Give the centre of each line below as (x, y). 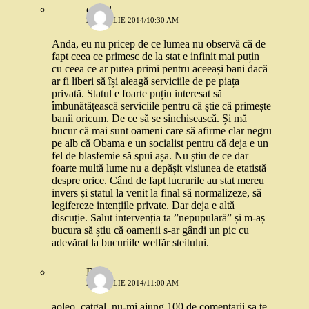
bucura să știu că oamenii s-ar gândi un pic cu (150, 230)
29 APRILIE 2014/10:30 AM (132, 20)
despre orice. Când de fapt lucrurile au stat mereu (158, 180)
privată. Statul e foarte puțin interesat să (137, 93)
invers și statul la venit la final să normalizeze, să (157, 193)
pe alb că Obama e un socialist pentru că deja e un (160, 143)
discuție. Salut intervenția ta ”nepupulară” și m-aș (158, 218)
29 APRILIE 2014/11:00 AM (132, 283)
